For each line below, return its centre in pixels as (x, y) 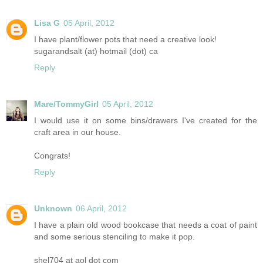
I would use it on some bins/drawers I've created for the (146, 121)
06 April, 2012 (101, 209)
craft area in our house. (77, 132)
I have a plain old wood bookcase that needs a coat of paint (146, 225)
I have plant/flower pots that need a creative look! (125, 40)
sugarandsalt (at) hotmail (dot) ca (96, 51)
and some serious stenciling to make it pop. (114, 237)
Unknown (53, 209)
